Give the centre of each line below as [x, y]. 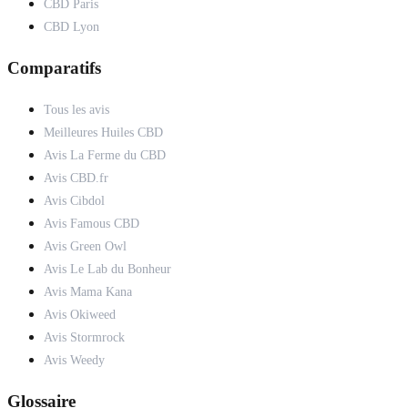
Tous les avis [76, 110]
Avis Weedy [74, 361]
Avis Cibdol [74, 201]
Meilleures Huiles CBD [103, 133]
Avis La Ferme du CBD [105, 156]
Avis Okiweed [80, 315]
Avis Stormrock [84, 338]
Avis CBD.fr [76, 178]
